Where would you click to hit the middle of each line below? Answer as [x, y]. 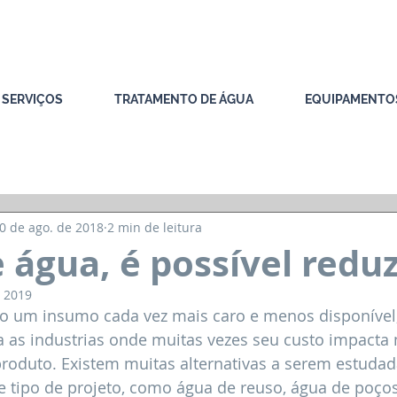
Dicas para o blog [115, 159]
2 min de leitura [155, 227]
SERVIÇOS [32, 99]
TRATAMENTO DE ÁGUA [184, 99]
